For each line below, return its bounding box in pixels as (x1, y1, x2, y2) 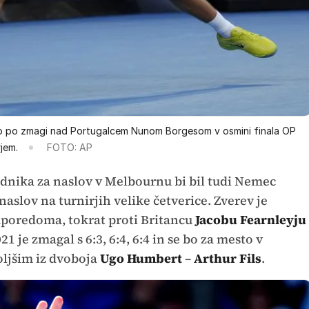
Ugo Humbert (99, 249, 185, 267)
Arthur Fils (193, 249, 261, 267)
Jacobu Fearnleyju (195, 210, 306, 228)
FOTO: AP (46, 141, 92, 153)
